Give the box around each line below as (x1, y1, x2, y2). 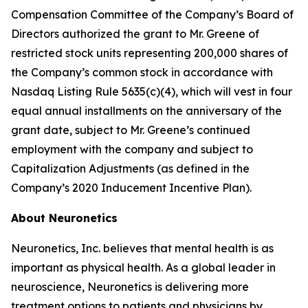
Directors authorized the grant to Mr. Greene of (11, 27, 259, 41)
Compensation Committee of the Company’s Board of (11, 8, 294, 21)
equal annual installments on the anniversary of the (11, 104, 282, 118)
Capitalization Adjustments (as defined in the (11, 162, 250, 175)
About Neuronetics (11, 211, 118, 225)
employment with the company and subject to (11, 142, 253, 156)
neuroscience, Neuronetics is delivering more (11, 280, 249, 294)
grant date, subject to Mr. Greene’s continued (11, 123, 250, 137)
